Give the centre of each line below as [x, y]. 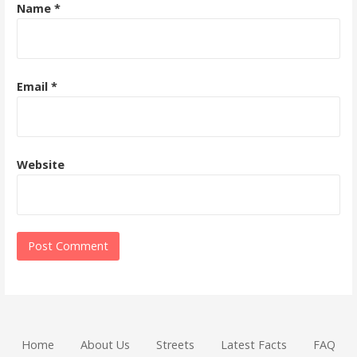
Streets [175, 345]
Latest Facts [253, 345]
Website [40, 164]
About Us [106, 345]
